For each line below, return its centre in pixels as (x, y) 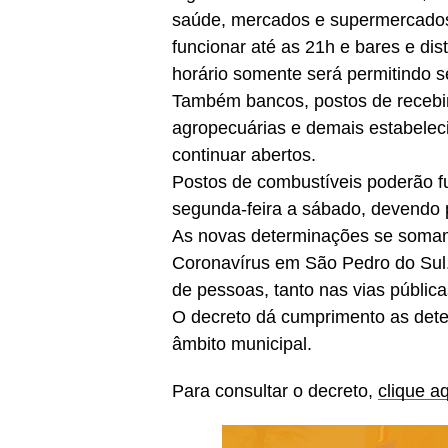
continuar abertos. (244, 155)
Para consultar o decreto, (275, 391)
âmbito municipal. (242, 344)
